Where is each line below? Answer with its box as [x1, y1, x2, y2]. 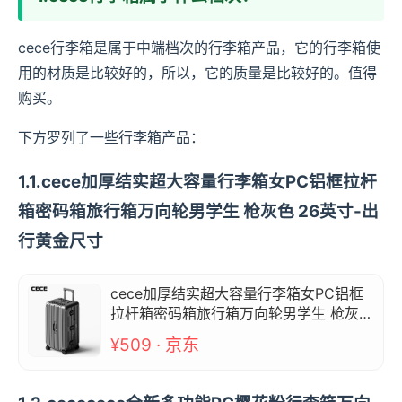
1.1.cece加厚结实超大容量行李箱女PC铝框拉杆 [18, 170, 377, 192]
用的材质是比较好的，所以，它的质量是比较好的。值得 [18, 64, 377, 83]
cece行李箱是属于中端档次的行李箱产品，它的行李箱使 [18, 39, 380, 57]
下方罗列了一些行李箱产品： [18, 128, 205, 147]
